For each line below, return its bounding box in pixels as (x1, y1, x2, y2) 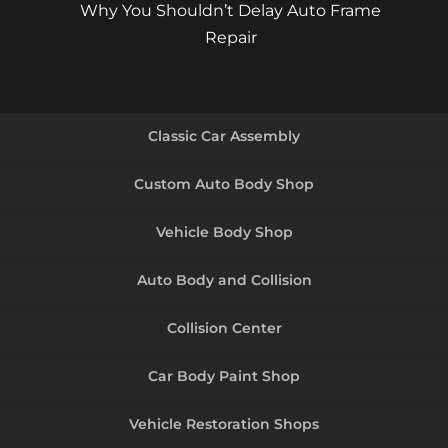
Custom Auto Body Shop (134, 174, 314, 193)
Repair (204, 27, 257, 47)
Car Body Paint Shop (148, 366, 300, 385)
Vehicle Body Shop (155, 222, 293, 241)
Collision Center (166, 318, 282, 337)
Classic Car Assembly (148, 126, 300, 145)
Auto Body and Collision (136, 270, 312, 289)
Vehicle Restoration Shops (129, 414, 319, 433)
